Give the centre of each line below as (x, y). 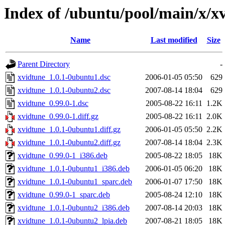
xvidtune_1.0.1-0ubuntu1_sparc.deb (75, 182)
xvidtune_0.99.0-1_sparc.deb (64, 195)
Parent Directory (44, 64)
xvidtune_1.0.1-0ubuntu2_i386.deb (74, 208)
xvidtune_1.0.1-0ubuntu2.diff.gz (69, 143)
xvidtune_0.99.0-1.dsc (53, 103)
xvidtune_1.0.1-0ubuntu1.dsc (64, 77)
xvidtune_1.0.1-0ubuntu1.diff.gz (69, 130)
